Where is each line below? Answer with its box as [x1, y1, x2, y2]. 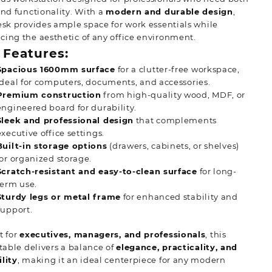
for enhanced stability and [120, 192, 238, 202]
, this [205, 229, 226, 239]
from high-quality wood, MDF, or [101, 90, 246, 100]
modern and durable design [106, 7, 233, 17]
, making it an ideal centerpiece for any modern [17, 254, 226, 265]
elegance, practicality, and [116, 242, 238, 252]
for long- [197, 166, 237, 177]
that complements [134, 115, 217, 126]
